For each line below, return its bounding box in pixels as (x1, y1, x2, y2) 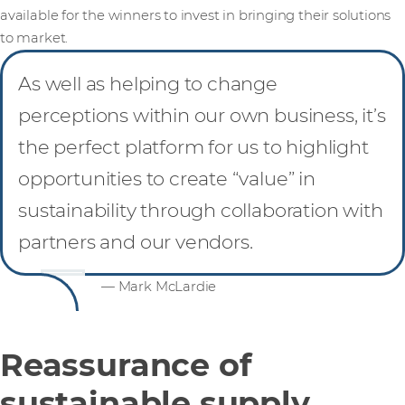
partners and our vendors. (18, 230, 253, 253)
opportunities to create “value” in (18, 166, 316, 190)
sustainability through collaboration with (18, 198, 383, 221)
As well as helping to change (18, 71, 278, 95)
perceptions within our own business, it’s (18, 103, 386, 127)
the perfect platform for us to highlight (18, 135, 369, 158)
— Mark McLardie (101, 278, 217, 295)
